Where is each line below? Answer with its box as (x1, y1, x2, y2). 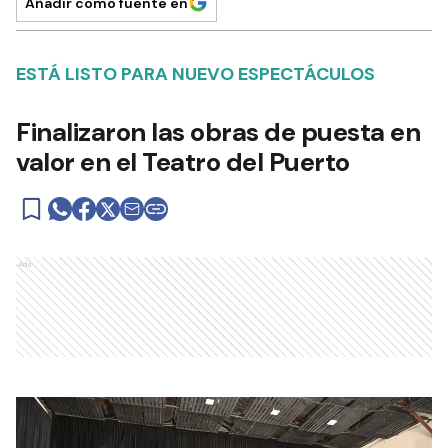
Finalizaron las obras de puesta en (16, 115, 420, 149)
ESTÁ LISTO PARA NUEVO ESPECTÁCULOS (16, 62, 375, 86)
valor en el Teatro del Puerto (16, 145, 350, 179)
